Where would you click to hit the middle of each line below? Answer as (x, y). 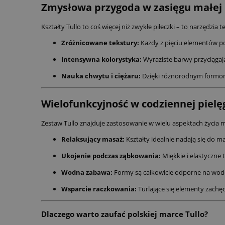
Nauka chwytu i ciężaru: (101, 76)
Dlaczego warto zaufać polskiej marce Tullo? (125, 214)
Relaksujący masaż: (93, 139)
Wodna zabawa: (87, 172)
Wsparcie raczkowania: (99, 189)
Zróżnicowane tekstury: (100, 43)
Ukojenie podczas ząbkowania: (111, 155)
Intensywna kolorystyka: (101, 60)
